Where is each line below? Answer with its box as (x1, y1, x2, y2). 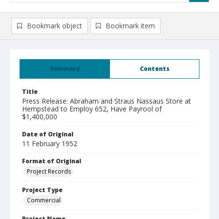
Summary (50, 65, 80, 73)
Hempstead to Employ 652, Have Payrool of (22, 104, 162, 113)
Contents (139, 65, 170, 73)
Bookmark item (106, 21, 155, 30)
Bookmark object (27, 21, 82, 30)
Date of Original (22, 130, 73, 138)
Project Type (22, 186, 63, 194)
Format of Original (22, 157, 81, 165)
